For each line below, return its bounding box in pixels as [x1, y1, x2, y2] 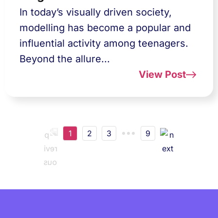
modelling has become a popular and [19, 22, 191, 34]
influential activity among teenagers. [19, 37, 188, 49]
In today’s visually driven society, [19, 6, 172, 18]
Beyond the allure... [19, 53, 110, 65]
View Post [138, 69, 186, 80]
